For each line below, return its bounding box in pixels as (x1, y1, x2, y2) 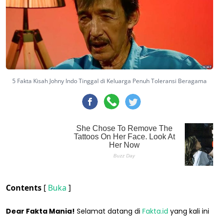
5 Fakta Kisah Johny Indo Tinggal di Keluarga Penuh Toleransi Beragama (12, 77, 207, 86)
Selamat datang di (75, 206, 142, 217)
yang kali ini (168, 206, 209, 217)
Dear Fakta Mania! (6, 206, 75, 217)
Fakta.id (142, 206, 168, 217)
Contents (6, 182, 44, 194)
